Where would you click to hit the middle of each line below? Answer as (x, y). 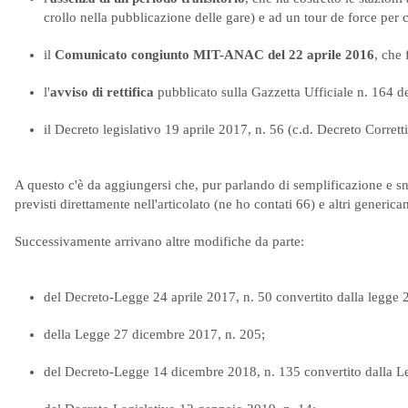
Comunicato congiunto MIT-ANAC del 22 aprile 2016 (214, 55)
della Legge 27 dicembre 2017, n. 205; (154, 334)
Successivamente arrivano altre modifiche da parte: (159, 241)
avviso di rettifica (102, 92)
